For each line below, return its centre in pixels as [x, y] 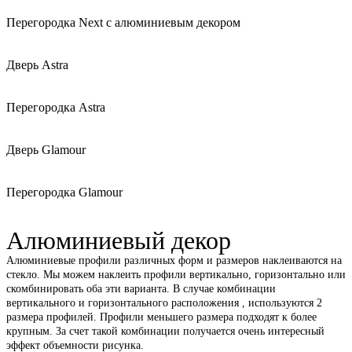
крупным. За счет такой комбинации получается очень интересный [165, 332]
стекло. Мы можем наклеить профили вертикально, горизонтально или [176, 275]
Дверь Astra [37, 65]
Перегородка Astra [56, 108]
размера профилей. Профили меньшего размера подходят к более [161, 317]
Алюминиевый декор [119, 241]
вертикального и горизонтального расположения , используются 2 [164, 303]
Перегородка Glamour [64, 192]
